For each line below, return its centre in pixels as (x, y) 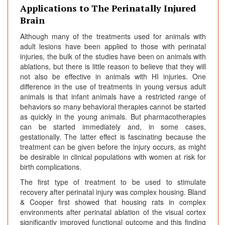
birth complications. (51, 167)
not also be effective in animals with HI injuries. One (113, 77)
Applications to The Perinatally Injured (108, 8)
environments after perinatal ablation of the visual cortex (113, 212)
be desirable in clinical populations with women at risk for (113, 157)
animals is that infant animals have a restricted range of (113, 97)
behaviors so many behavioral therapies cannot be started (113, 107)
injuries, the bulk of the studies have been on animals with (113, 57)
